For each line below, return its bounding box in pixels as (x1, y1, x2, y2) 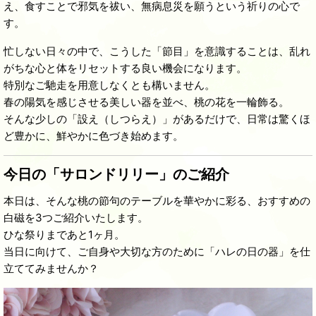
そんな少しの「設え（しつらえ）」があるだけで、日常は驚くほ (4, 111, 310, 126)
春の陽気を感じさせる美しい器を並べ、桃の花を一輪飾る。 (4, 95, 289, 109)
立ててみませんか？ (4, 262, 99, 276)
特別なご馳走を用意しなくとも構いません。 (4, 78, 215, 92)
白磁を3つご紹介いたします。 (4, 211, 148, 225)
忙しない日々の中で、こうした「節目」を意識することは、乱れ (4, 44, 310, 58)
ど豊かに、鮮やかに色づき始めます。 (4, 128, 183, 142)
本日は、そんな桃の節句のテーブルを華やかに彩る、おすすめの (4, 194, 310, 208)
